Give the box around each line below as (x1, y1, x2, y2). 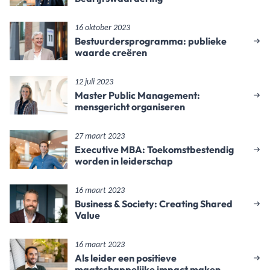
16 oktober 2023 (75, 24, 130, 33)
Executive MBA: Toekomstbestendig (75, 143, 234, 155)
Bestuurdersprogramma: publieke (75, 35, 227, 47)
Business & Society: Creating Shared (75, 198, 233, 210)
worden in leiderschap (75, 155, 173, 167)
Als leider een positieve (75, 252, 177, 264)
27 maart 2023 (75, 132, 125, 141)
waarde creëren (75, 46, 147, 58)
